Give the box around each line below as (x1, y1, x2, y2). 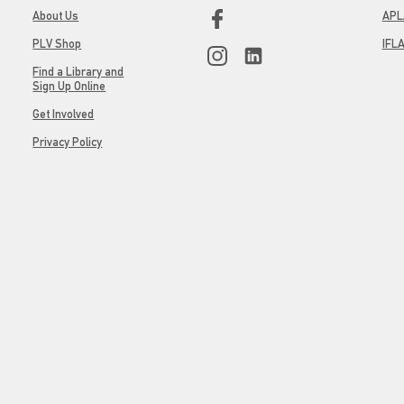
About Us (32, 9, 79, 23)
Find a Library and (32, 65, 124, 78)
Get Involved (32, 107, 95, 121)
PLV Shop (32, 37, 82, 50)
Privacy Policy (32, 135, 103, 149)
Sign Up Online (32, 79, 106, 93)
